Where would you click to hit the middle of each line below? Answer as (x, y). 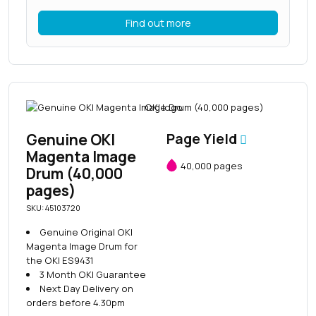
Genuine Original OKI (86, 232)
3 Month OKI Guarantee (92, 275)
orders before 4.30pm (75, 303)
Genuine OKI (71, 140)
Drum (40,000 (74, 174)
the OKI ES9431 (60, 261)
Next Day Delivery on (86, 289)
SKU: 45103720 (53, 208)
